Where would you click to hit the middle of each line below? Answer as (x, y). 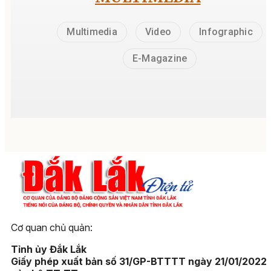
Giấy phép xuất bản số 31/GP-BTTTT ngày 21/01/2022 (139, 261)
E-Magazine (160, 59)
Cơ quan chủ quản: (52, 227)
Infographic (226, 32)
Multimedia (92, 32)
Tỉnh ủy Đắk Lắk (49, 249)
